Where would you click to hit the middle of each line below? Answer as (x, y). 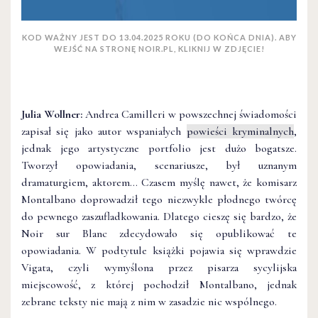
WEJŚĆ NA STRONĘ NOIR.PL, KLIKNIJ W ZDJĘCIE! (159, 48)
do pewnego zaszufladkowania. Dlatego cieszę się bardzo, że (159, 216)
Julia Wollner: (53, 114)
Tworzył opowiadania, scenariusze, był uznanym (159, 165)
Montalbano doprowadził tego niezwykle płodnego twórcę (159, 199)
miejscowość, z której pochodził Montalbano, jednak (159, 284)
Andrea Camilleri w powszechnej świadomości (191, 114)
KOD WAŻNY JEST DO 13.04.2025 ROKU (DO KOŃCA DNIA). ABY (159, 37)
